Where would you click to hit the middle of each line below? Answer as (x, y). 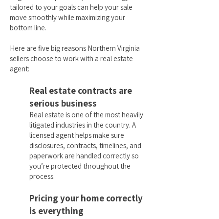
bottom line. (28, 28)
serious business (63, 103)
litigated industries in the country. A (83, 125)
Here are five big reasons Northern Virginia (75, 48)
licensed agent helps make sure (77, 135)
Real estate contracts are (81, 90)
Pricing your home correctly (86, 198)
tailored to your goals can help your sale (71, 7)
